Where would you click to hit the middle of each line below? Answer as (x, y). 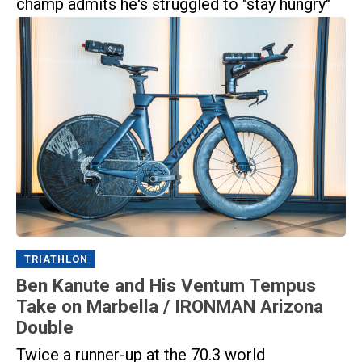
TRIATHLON (56, 259)
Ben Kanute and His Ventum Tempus (166, 285)
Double (45, 327)
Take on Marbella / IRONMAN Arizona (170, 306)
